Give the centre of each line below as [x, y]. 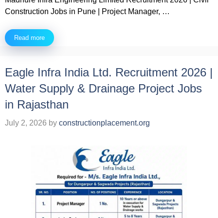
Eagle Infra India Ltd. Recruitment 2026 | [109, 73]
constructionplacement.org [104, 123]
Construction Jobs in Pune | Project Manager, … [87, 12]
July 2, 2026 [26, 123]
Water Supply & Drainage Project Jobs [103, 89]
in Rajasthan [37, 105]
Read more [29, 38]
